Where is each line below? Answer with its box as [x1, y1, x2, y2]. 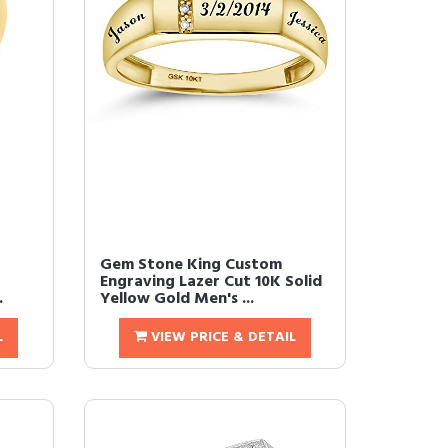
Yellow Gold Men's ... [99, 286, 254, 312]
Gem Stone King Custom [99, 252, 282, 278]
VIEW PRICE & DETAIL [146, 326, 296, 349]
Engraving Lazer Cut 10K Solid [99, 269, 322, 295]
